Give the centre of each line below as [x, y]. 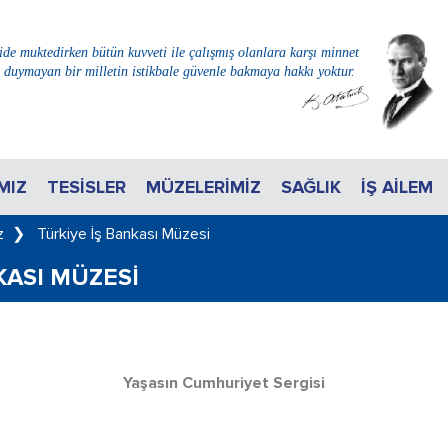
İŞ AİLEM [397, 187]
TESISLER [86, 187]
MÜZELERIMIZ [203, 187]
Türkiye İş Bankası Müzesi [123, 234]
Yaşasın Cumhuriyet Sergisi [224, 383]
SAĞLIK [311, 187]
